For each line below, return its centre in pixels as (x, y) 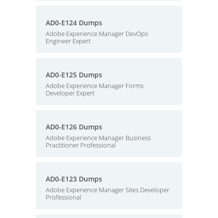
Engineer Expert (68, 41)
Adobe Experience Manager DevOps (97, 34)
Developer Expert (70, 93)
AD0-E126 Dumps (74, 127)
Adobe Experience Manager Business (98, 138)
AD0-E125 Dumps (74, 75)
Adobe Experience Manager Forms (95, 86)
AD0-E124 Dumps (74, 23)
